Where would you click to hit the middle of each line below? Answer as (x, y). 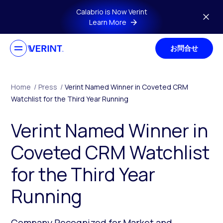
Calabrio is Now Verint (111, 12)
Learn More (108, 22)
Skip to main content (55, 12)
